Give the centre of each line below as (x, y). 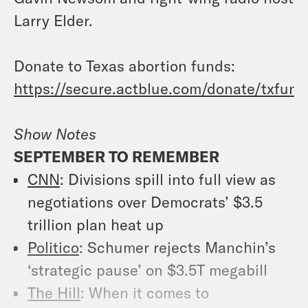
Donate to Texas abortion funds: (124, 65)
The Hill (54, 292)
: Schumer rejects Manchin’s (177, 246)
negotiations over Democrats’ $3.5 (145, 201)
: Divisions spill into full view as (168, 178)
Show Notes (55, 133)
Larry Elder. (53, 20)
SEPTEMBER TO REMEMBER (117, 156)
